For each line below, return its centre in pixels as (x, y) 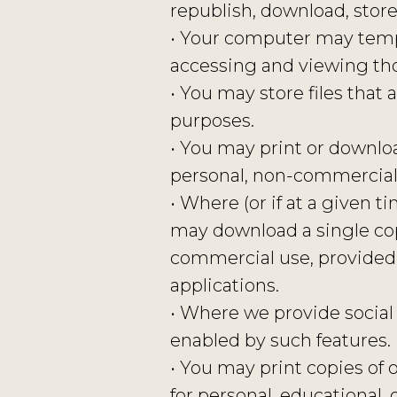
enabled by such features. (280, 340)
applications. (225, 285)
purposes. (212, 121)
